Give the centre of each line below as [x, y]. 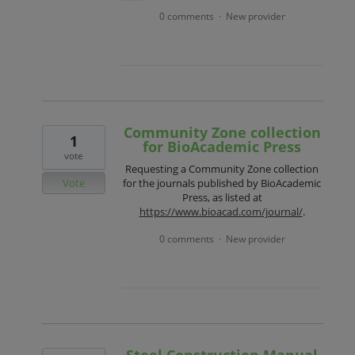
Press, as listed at [222, 198]
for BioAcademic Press [222, 147]
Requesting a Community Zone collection [222, 169]
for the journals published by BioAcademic [222, 183]
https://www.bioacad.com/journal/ [221, 212]
